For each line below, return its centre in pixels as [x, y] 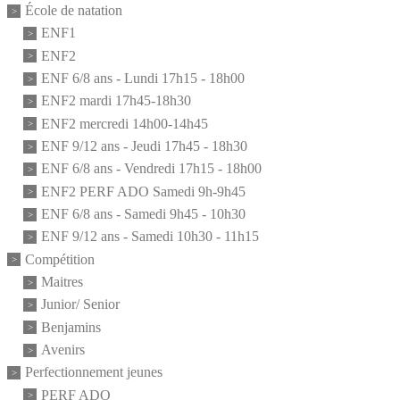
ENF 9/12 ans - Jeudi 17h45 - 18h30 [144, 146]
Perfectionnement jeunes [94, 372]
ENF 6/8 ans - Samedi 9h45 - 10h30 [143, 214]
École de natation [74, 11]
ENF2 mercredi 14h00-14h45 [125, 123]
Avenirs [63, 350]
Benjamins [71, 327]
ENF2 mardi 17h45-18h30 [116, 101]
